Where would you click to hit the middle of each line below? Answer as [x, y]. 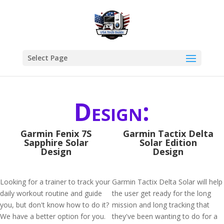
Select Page [47, 58]
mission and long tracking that [161, 205]
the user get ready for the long [161, 193]
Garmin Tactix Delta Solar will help [167, 182]
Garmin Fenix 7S [56, 133]
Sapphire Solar [56, 142]
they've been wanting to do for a [165, 216]
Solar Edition [168, 142]
